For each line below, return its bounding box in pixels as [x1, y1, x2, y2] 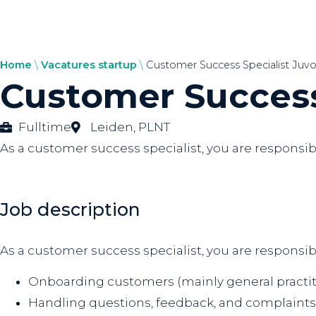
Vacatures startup [41, 59, 137, 72]
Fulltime [18, 120, 72, 135]
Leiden [90, 120, 133, 135]
